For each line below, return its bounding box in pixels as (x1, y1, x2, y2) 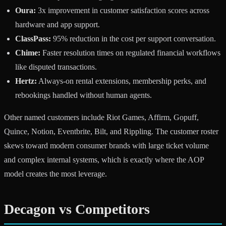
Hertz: (15, 76, 37, 85)
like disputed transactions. (15, 62, 97, 71)
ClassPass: (15, 34, 51, 43)
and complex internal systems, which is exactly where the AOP (4, 155, 204, 164)
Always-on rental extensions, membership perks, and (37, 76, 206, 85)
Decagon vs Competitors (4, 201, 150, 217)
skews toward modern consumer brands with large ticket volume (4, 141, 209, 150)
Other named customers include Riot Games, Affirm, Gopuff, (4, 112, 199, 122)
